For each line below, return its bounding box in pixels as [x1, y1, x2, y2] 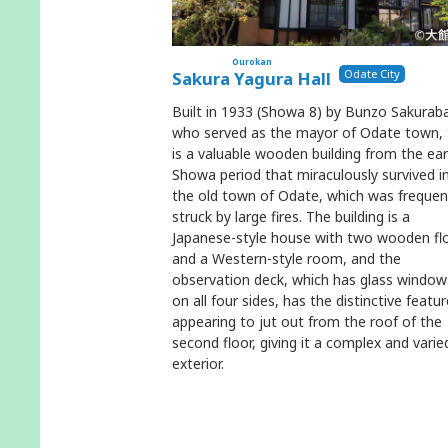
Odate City [344, 65, 401, 81]
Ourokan [231, 56, 272, 68]
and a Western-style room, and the [172, 249, 401, 269]
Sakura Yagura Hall [172, 67, 331, 91]
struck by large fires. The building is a [172, 207, 410, 227]
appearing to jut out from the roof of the [172, 312, 442, 332]
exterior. [172, 354, 224, 374]
